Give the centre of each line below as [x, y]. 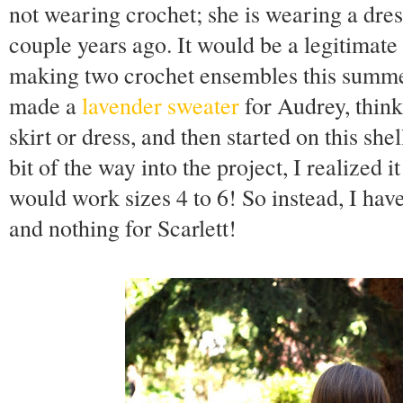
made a [45, 106]
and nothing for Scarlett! [123, 228]
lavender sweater [161, 106]
